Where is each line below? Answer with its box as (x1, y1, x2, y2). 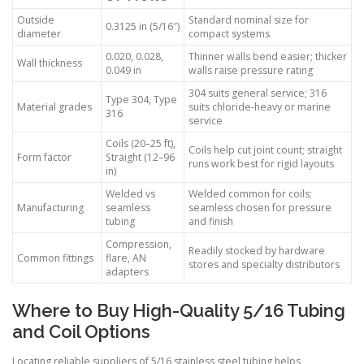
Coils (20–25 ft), (106, 136, 175, 151)
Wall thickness (17, 56, 82, 71)
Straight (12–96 (106, 150, 175, 165)
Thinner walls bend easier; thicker (188, 50, 347, 64)
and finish (188, 214, 233, 229)
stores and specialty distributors (188, 258, 340, 272)
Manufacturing (17, 201, 84, 215)
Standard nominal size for (188, 13, 309, 28)
